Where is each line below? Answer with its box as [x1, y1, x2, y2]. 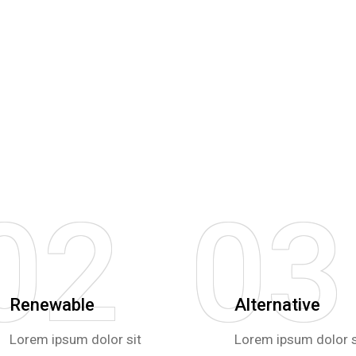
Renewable [10, 295, 95, 315]
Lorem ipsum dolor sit [10, 331, 142, 347]
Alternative [234, 295, 320, 315]
